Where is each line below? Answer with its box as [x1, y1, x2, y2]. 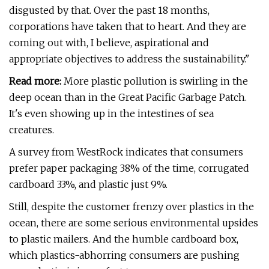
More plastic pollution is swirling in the [61, 75, 248, 87]
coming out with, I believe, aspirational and [9, 37, 209, 49]
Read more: [9, 75, 61, 87]
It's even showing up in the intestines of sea [9, 107, 214, 119]
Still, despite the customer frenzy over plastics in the [9, 201, 254, 213]
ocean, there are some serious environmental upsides [9, 217, 258, 229]
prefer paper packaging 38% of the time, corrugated [9, 162, 249, 174]
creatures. [9, 124, 54, 136]
